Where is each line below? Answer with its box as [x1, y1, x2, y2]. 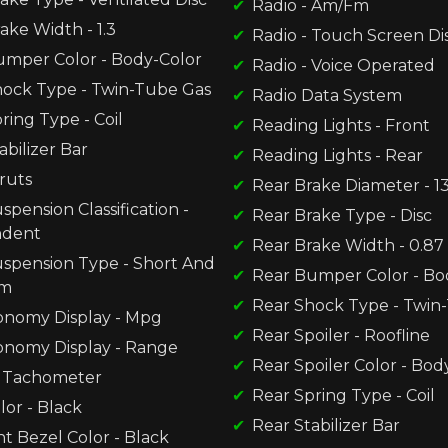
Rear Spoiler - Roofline [252, 325, 430, 345]
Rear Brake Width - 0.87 [252, 235, 444, 255]
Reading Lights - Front [252, 115, 430, 135]
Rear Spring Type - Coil [252, 385, 435, 405]
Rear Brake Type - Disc [252, 205, 432, 225]
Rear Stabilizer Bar [252, 415, 400, 435]
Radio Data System [252, 85, 402, 105]
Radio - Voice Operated [252, 55, 435, 75]
